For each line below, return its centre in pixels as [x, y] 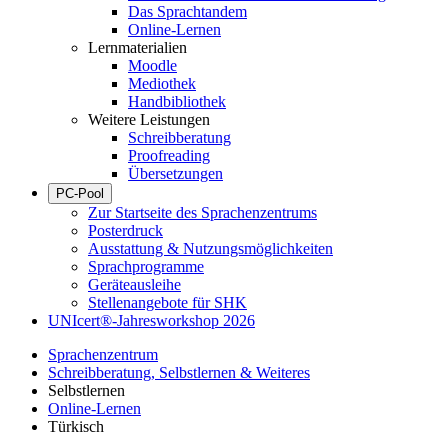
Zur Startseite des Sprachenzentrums [202, 212]
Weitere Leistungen [149, 119]
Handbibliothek [177, 101]
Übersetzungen [175, 173]
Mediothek [162, 83]
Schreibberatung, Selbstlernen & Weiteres [179, 372]
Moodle [152, 65]
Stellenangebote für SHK [167, 302]
